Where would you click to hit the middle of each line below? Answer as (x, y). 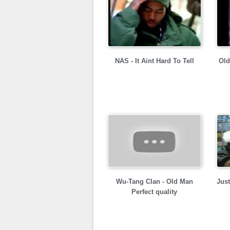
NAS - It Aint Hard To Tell (154, 61)
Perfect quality (154, 192)
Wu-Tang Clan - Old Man (154, 181)
